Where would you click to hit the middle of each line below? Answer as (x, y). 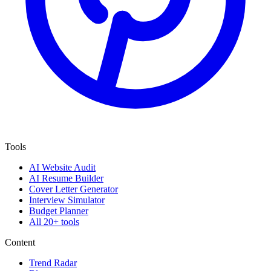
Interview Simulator (67, 200)
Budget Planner (59, 211)
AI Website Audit (62, 167)
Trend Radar (53, 263)
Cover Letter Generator (73, 189)
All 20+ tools (54, 221)
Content (20, 242)
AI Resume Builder (66, 178)
